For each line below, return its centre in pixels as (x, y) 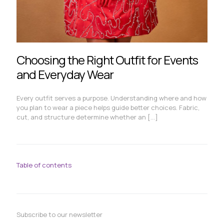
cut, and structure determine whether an (81, 117)
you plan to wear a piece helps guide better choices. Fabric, (108, 107)
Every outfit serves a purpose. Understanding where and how (111, 98)
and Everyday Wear (65, 74)
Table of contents (44, 165)
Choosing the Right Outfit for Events (107, 59)
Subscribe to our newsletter (59, 214)
